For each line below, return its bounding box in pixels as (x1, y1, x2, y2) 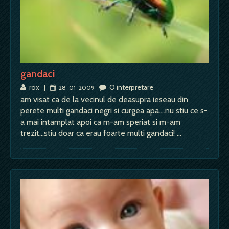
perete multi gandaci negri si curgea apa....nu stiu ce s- (20, 105, 208, 116)
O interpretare (106, 82, 153, 92)
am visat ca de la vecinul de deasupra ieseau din (20, 94, 188, 104)
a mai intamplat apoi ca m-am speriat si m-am (20, 117, 180, 127)
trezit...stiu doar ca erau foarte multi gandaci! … (20, 128, 181, 138)
